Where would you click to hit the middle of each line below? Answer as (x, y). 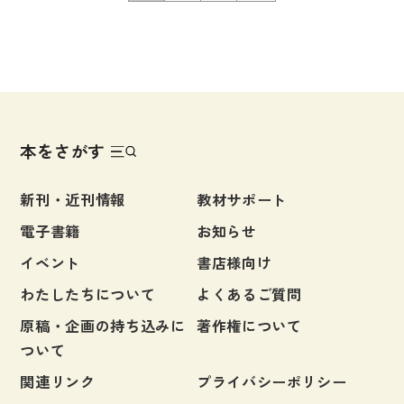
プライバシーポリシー (271, 381)
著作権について (249, 326)
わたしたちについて (88, 294)
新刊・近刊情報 (73, 199)
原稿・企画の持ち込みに (103, 326)
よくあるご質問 (249, 294)
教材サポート (241, 199)
